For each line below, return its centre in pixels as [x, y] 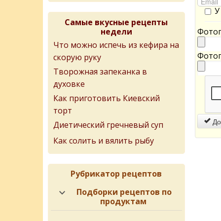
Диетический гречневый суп [108, 125]
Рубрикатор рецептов [116, 174]
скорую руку [77, 56]
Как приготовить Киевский [107, 98]
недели [116, 32]
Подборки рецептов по [124, 192]
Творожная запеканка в [100, 72]
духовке [69, 83]
